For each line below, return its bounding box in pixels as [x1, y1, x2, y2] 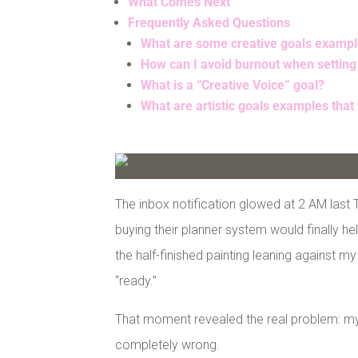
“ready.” [115, 273, 157, 289]
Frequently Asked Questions [128, 15, 291, 31]
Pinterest [300, 177, 351, 193]
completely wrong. [115, 337, 221, 353]
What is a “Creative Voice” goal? [141, 78, 325, 93]
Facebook [174, 177, 229, 193]
